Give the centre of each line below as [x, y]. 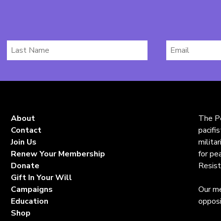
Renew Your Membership [58, 154]
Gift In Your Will [42, 177]
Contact [26, 130]
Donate [25, 166]
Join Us [24, 142]
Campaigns [32, 189]
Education [30, 201]
